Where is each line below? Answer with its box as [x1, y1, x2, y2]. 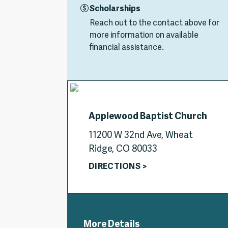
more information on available [90, 31, 198, 41]
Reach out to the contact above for [90, 18, 219, 28]
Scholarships [90, 4, 140, 14]
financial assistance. [90, 43, 164, 53]
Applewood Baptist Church [89, 111, 207, 123]
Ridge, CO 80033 [89, 144, 157, 155]
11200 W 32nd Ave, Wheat [89, 130, 193, 141]
